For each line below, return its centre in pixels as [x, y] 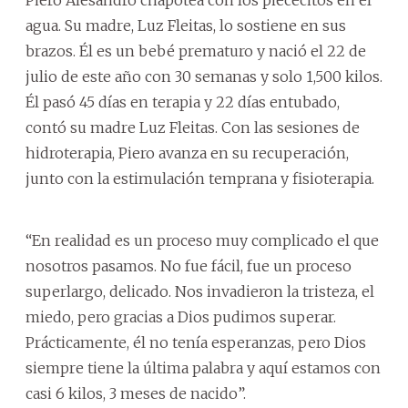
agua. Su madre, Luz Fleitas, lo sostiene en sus [186, 25]
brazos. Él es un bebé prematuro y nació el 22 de [196, 51]
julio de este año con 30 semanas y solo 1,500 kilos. [204, 76]
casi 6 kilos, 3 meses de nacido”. [136, 393]
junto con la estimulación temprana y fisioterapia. [200, 178]
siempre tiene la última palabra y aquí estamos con [203, 367]
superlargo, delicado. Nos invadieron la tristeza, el [200, 291]
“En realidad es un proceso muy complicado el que [202, 240]
